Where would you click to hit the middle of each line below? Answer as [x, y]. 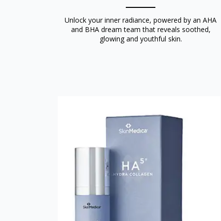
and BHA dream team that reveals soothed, [141, 29]
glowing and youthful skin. [141, 38]
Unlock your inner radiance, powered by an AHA [141, 20]
